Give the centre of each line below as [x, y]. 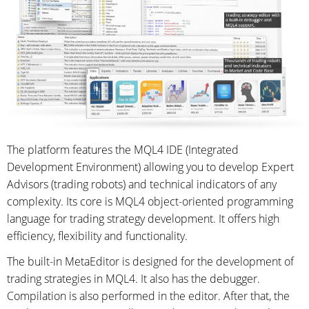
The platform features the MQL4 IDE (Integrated [123, 150]
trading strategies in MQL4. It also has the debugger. [133, 279]
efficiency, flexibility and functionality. [97, 236]
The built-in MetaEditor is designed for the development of [150, 262]
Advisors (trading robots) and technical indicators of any [142, 185]
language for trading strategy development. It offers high [143, 219]
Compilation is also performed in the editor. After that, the [148, 296]
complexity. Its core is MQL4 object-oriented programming [150, 202]
